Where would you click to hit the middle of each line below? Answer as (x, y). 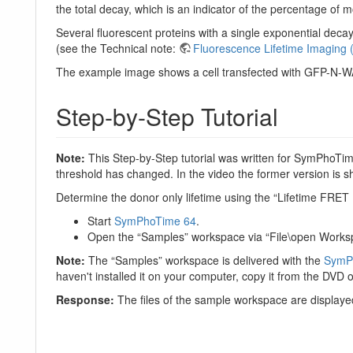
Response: (85, 299)
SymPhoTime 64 (155, 220)
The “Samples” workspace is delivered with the (204, 260)
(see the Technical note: (117, 48)
